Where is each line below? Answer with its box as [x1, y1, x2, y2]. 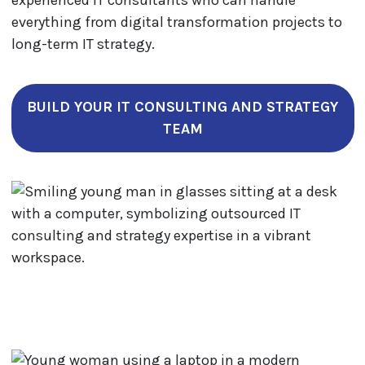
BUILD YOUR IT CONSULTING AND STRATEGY [27, 98, 338, 116]
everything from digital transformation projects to [11, 13, 342, 31]
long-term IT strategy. [11, 35, 155, 53]
